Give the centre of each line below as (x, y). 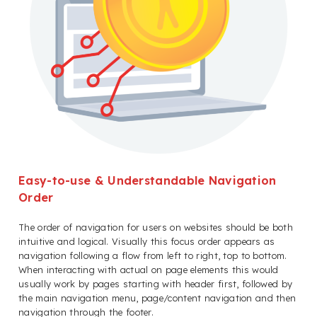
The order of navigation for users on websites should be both (156, 227)
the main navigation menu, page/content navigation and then (157, 298)
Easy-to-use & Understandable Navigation (148, 181)
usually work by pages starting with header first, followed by (156, 283)
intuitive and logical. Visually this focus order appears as (147, 241)
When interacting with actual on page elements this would (149, 269)
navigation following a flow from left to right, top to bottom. (153, 255)
